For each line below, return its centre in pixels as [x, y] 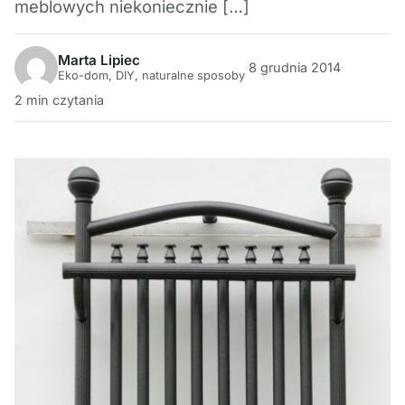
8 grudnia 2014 [295, 68]
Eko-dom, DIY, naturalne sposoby [151, 76]
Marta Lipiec [99, 61]
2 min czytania [59, 99]
